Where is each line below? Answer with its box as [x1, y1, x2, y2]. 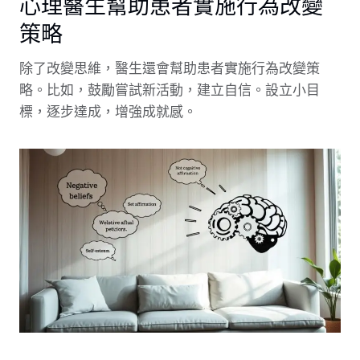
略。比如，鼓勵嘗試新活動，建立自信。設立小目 [19, 83, 320, 98]
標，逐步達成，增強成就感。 [19, 104, 197, 120]
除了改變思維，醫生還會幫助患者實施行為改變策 [19, 61, 320, 76]
